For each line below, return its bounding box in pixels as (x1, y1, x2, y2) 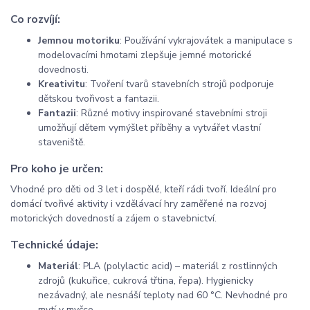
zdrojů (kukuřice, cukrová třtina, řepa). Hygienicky (38, 273, 253, 287)
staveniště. (38, 136, 85, 149)
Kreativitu (38, 77, 85, 91)
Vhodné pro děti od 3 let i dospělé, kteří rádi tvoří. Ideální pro (10, 183, 277, 197)
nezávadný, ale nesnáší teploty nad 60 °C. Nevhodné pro (38, 288, 288, 302)
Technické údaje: (10, 237, 98, 253)
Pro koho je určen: (10, 161, 103, 176)
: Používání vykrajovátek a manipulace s (120, 34, 293, 48)
